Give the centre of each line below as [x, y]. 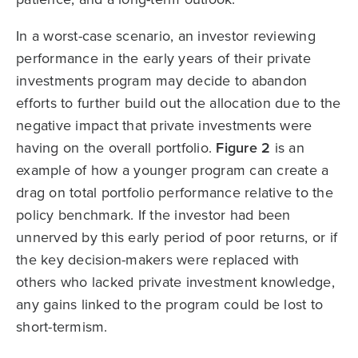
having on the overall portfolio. [116, 148]
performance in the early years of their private [163, 59]
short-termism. [62, 327]
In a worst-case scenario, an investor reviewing [166, 36]
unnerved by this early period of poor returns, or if [177, 238]
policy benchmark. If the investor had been [153, 215]
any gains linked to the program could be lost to [169, 305]
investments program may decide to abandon [162, 81]
